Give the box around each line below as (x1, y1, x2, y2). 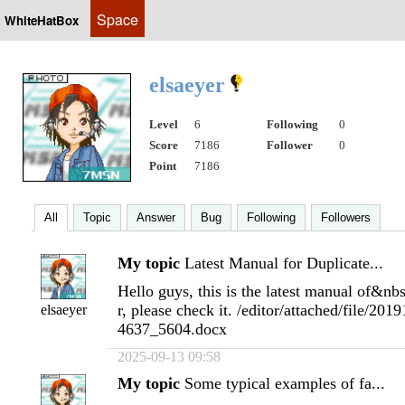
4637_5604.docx (118, 320, 227, 338)
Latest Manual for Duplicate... (184, 254, 383, 272)
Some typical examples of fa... (184, 374, 385, 392)
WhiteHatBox (5, 12, 79, 29)
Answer (137, 211, 175, 224)
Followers (321, 211, 371, 224)
